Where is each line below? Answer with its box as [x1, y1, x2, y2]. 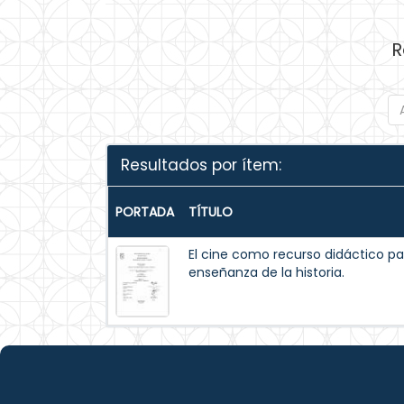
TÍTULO [188, 203, 233, 221]
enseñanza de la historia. [188, 263, 344, 281]
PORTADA [115, 203, 174, 221]
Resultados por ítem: [121, 154, 281, 176]
